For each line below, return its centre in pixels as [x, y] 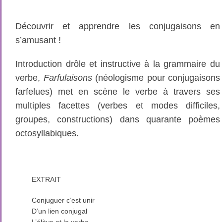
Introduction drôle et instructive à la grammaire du [118, 64]
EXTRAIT [46, 179]
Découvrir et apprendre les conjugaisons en [118, 26]
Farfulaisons [68, 78]
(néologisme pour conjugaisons [156, 78]
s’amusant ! [38, 40]
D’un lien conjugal [59, 211]
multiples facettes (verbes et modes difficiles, [118, 106]
